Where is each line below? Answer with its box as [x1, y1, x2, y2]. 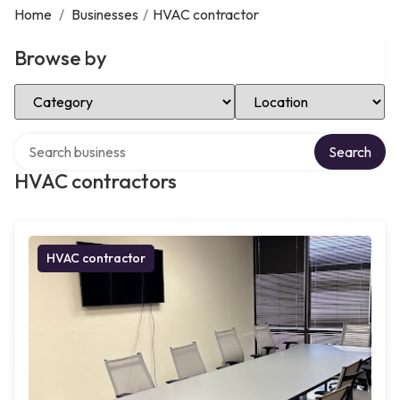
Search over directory [13, 131, 146, 149]
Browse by [14, 46, 107, 71]
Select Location [234, 81, 331, 99]
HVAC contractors [14, 169, 177, 194]
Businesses [71, 5, 138, 23]
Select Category [13, 81, 115, 99]
